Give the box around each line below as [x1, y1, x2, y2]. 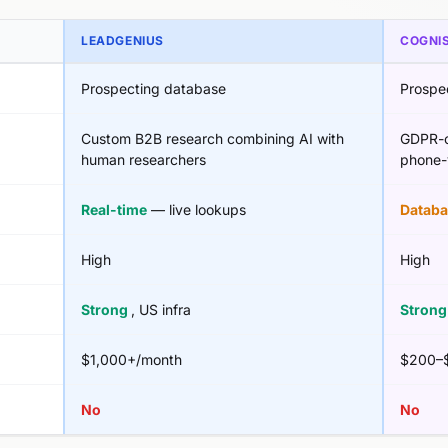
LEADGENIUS [81, 33, 164, 48]
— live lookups [147, 201, 246, 218]
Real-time [81, 201, 147, 218]
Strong [81, 301, 131, 318]
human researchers [81, 151, 206, 168]
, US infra [131, 301, 191, 318]
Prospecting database [81, 80, 226, 97]
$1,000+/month [81, 351, 182, 368]
